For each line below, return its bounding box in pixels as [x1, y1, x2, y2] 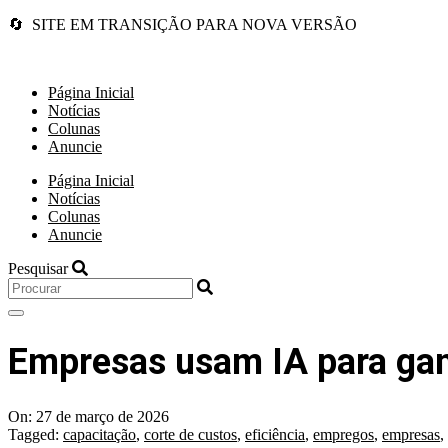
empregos [313, 426, 374, 444]
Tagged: [8, 426, 59, 444]
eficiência [245, 426, 305, 444]
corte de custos [144, 426, 237, 444]
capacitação [63, 426, 136, 444]
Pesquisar [8, 260, 72, 277]
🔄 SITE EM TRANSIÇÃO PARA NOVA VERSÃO [8, 16, 357, 33]
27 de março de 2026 [36, 408, 169, 426]
